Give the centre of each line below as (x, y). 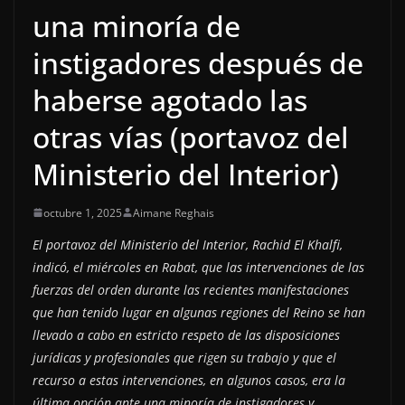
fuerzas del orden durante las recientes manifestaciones (191, 289)
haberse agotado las (170, 99)
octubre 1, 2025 (83, 212)
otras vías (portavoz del (191, 137)
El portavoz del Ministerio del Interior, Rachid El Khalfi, (188, 244)
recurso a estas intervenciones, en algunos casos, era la (189, 380)
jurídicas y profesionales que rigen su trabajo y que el (184, 357)
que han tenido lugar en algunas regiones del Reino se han (199, 312)
